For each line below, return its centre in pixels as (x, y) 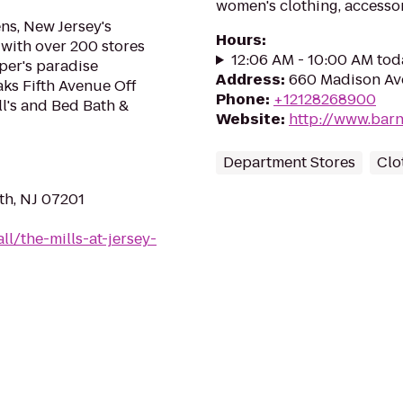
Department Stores (289, 162)
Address (248, 80)
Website (248, 119)
